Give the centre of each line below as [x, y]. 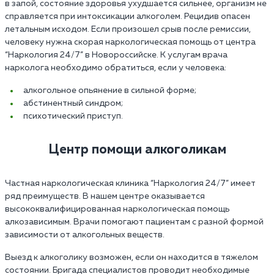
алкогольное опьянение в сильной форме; [110, 90]
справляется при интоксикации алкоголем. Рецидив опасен [128, 16]
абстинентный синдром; [73, 103]
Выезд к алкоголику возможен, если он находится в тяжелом [131, 257]
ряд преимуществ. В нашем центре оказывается [105, 196]
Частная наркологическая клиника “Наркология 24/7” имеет [130, 183]
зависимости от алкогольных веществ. [85, 235]
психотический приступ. [73, 116]
